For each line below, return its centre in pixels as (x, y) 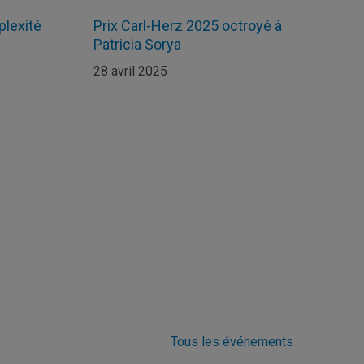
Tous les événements (232, 341)
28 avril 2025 (130, 71)
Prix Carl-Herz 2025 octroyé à (187, 25)
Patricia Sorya (137, 44)
